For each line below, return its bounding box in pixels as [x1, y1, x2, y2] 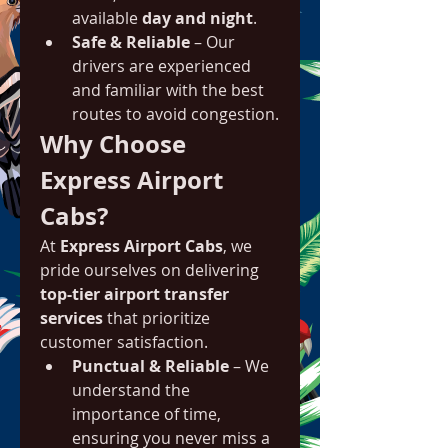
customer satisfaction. [40, 331, 208, 353]
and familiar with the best [72, 79, 264, 101]
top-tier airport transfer [40, 283, 229, 305]
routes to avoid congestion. [72, 103, 279, 125]
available [72, 7, 142, 29]
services [40, 307, 103, 329]
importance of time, [72, 403, 221, 425]
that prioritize [103, 307, 210, 329]
